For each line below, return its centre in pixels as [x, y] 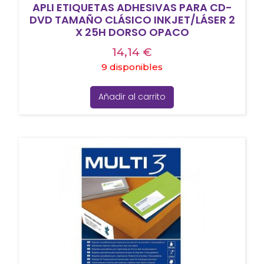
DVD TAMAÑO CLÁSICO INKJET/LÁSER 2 [132, 20]
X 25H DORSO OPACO [132, 32]
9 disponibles [132, 67]
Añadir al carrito [132, 97]
